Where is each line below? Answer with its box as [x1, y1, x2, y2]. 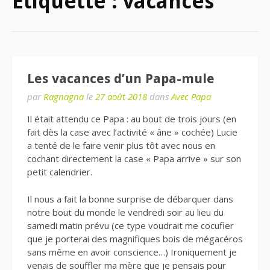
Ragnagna [43, 90, 84, 102]
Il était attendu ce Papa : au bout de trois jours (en [27, 113, 236, 125]
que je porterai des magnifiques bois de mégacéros [27, 232, 243, 245]
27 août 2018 [95, 90, 147, 102]
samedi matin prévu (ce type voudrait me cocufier [27, 219, 234, 231]
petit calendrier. [27, 166, 92, 178]
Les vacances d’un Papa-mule [27, 71, 215, 86]
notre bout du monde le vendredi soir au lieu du [27, 206, 224, 218]
